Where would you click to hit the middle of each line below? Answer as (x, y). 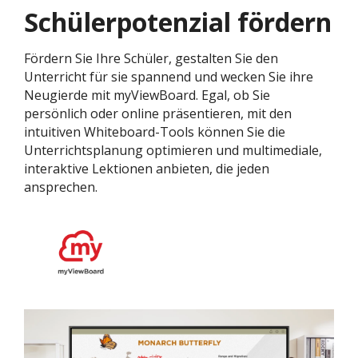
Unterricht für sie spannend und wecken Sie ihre (169, 76)
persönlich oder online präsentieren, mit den (158, 113)
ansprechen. (61, 187)
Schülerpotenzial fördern (178, 22)
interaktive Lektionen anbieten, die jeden (147, 168)
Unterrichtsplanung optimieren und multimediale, (173, 150)
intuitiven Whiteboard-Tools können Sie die (155, 131)
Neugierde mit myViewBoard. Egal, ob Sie (147, 95)
